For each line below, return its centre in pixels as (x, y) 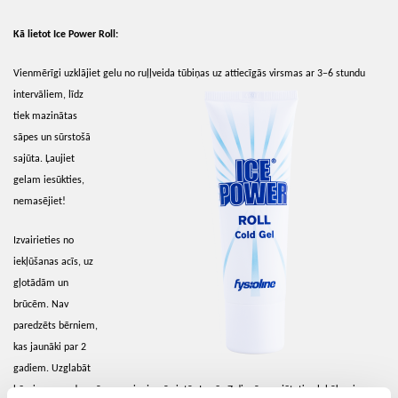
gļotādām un (41, 283)
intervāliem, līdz (48, 95)
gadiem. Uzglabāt (52, 368)
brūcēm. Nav (41, 304)
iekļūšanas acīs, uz (53, 262)
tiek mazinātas (45, 116)
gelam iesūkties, (49, 180)
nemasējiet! (40, 201)
